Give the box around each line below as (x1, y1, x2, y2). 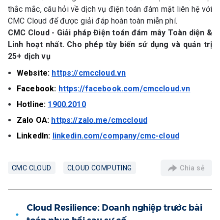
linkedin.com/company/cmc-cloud (52, 131, 180, 141)
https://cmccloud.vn (52, 68, 126, 78)
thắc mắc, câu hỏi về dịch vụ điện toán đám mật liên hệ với (8, 4, 212, 14)
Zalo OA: (17, 115, 50, 125)
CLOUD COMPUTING (67, 164, 132, 172)
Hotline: (17, 100, 48, 110)
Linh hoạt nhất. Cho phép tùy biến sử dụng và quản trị (8, 40, 212, 50)
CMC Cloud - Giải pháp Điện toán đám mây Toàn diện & (8, 28, 212, 38)
